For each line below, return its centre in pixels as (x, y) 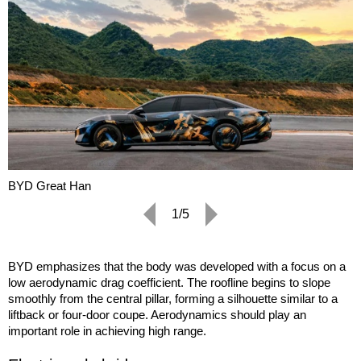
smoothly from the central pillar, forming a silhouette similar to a (173, 298)
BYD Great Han (50, 185)
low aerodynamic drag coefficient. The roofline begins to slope (169, 282)
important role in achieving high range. (107, 330)
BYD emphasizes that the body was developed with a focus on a (177, 266)
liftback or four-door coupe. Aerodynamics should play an (157, 314)
